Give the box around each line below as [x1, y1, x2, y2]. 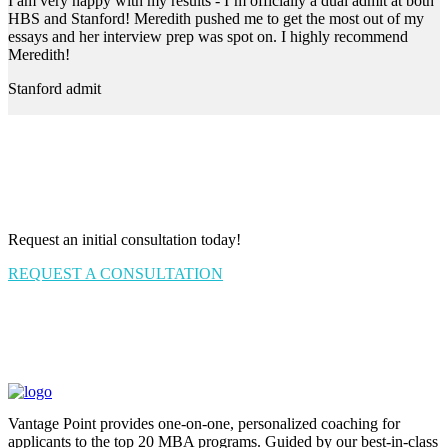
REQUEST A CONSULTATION [8, 264, 223, 282]
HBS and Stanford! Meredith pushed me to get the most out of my [8, 9, 424, 27]
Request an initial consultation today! [8, 230, 241, 248]
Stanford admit [8, 79, 101, 97]
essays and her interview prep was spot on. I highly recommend [8, 27, 408, 45]
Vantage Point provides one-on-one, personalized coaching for [8, 414, 400, 432]
